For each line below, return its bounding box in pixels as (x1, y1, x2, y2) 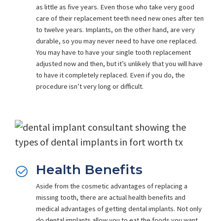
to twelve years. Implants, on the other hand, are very (36, 25, 195, 34)
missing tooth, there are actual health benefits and (36, 192, 186, 202)
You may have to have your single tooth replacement (36, 47, 191, 57)
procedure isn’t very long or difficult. (36, 81, 144, 91)
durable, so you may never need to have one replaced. (36, 36, 198, 45)
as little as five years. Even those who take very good (36, 2, 195, 11)
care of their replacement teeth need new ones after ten (36, 13, 204, 23)
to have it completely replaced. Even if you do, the (36, 70, 185, 79)
